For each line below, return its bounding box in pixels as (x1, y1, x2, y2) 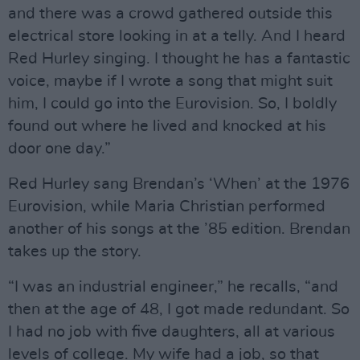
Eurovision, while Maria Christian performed (8, 198, 325, 215)
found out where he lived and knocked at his (8, 118, 326, 135)
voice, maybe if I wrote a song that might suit (8, 73, 333, 90)
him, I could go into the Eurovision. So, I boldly (8, 96, 337, 112)
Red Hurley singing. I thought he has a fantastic (8, 51, 350, 67)
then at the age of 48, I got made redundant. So (8, 301, 350, 318)
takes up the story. (8, 243, 141, 260)
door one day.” (8, 141, 111, 157)
